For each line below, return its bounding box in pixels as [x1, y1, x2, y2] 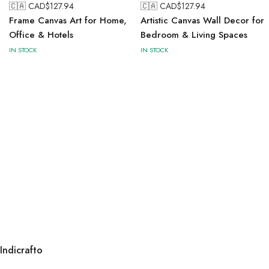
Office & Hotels [9, 28, 73, 42]
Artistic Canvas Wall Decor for [141, 14, 264, 28]
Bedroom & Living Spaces [141, 28, 247, 42]
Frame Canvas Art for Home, [9, 14, 127, 28]
